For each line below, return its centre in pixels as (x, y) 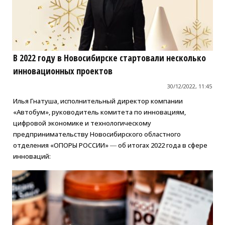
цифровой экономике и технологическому (82, 123)
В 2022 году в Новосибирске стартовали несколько (109, 58)
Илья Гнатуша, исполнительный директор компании (98, 101)
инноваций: (32, 156)
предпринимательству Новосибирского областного (97, 134)
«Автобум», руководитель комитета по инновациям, (99, 112)
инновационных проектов (63, 71)
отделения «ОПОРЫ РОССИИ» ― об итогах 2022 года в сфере (110, 145)
